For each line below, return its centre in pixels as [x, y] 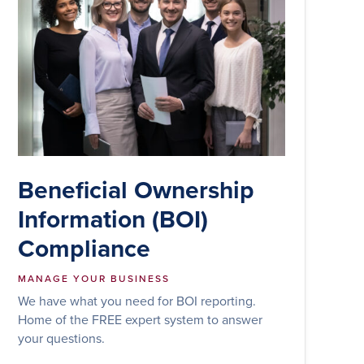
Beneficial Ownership [136, 189]
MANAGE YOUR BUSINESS [94, 278]
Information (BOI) [113, 219]
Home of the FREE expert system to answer [141, 319]
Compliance [84, 248]
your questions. [62, 338]
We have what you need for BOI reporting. [137, 300]
